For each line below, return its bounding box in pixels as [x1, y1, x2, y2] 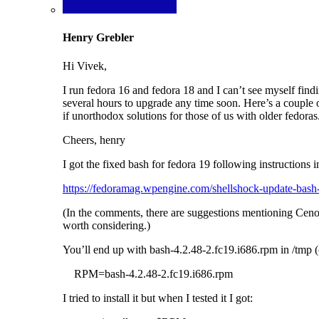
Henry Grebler [63, 31, 134, 44]
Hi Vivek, [63, 59, 107, 72]
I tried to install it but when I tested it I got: [63, 291, 253, 304]
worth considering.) [63, 219, 150, 231]
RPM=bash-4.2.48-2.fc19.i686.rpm [63, 267, 233, 280]
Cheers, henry [63, 133, 125, 146]
